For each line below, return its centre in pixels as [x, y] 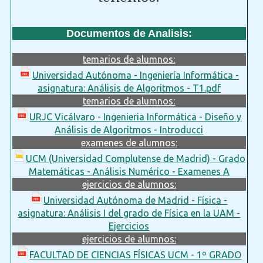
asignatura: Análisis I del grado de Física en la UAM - [129, 213]
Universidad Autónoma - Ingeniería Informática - [135, 75]
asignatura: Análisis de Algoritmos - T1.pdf [129, 88]
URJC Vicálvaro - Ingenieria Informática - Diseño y [136, 117]
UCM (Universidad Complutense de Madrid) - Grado [135, 158]
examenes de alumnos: [129, 142]
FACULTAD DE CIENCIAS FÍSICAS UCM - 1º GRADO [136, 254]
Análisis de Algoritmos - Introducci [129, 129]
